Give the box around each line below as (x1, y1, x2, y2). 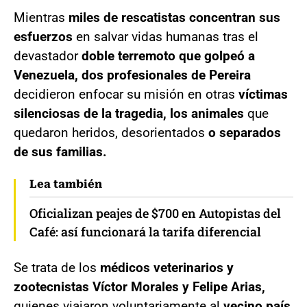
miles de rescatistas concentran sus (69, 9, 280, 25)
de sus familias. (14, 143, 107, 160)
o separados (205, 124, 281, 140)
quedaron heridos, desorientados (14, 124, 205, 140)
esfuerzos (14, 28, 73, 45)
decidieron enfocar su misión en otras (14, 86, 238, 102)
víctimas (238, 86, 288, 102)
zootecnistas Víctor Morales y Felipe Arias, (14, 278, 265, 295)
